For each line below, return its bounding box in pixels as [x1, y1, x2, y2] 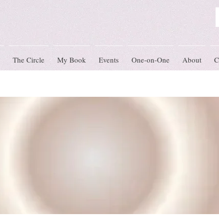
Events [99, 55, 119, 65]
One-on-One [131, 55, 170, 65]
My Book [57, 55, 86, 65]
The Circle [13, 55, 44, 65]
